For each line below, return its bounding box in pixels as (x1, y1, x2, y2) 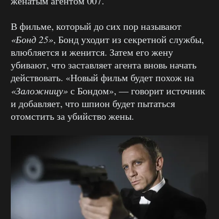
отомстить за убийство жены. (11, 109, 134, 123)
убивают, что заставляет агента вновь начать (11, 58, 197, 72)
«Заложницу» (11, 84, 68, 97)
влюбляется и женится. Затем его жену (11, 45, 173, 59)
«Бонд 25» (11, 33, 53, 46)
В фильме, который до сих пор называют (11, 20, 181, 33)
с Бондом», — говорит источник (68, 84, 205, 98)
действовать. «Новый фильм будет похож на (11, 71, 194, 85)
